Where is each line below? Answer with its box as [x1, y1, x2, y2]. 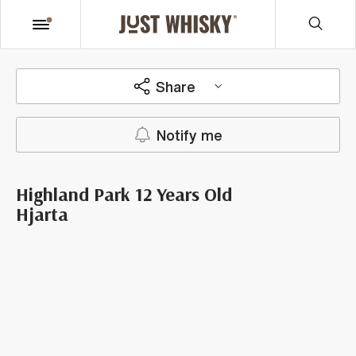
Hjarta [16, 202, 68, 226]
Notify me [156, 127, 222, 142]
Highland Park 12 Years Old [16, 182, 232, 206]
